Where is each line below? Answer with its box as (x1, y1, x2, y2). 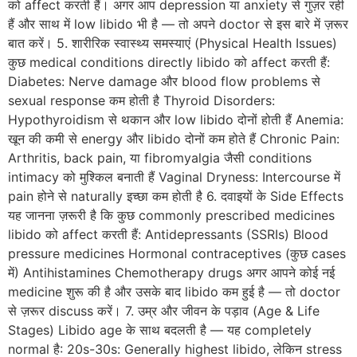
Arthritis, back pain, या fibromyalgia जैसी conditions (8, 149, 312, 166)
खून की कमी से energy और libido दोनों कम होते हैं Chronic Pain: (8, 130, 339, 147)
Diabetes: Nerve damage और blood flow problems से (8, 73, 320, 89)
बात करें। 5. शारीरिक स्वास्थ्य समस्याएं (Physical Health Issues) (8, 34, 337, 51)
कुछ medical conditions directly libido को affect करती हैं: (8, 53, 330, 70)
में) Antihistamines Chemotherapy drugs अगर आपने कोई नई (8, 264, 335, 280)
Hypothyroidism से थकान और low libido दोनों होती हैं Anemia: (8, 111, 343, 127)
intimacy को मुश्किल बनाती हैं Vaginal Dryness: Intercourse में (8, 168, 340, 185)
